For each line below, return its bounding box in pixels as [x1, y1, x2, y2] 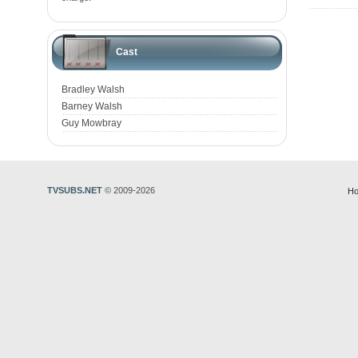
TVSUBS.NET [47, 185, 102, 195]
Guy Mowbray [62, 117, 121, 129]
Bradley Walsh [62, 84, 125, 95]
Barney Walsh [62, 101, 122, 112]
